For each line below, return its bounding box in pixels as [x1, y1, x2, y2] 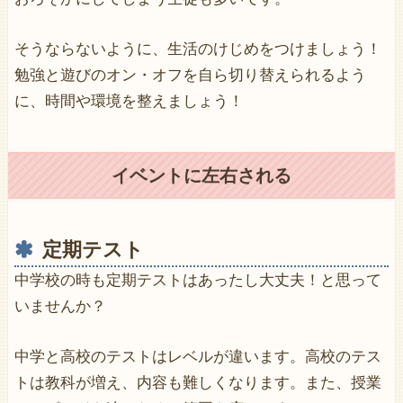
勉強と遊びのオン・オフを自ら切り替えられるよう [13, 66, 366, 84]
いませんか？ [13, 298, 106, 316]
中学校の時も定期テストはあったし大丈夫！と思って [13, 272, 381, 290]
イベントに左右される [111, 166, 291, 186]
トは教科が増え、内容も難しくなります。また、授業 [13, 374, 381, 392]
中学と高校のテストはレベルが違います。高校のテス [13, 348, 381, 366]
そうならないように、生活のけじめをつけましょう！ [13, 40, 381, 58]
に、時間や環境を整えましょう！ [13, 92, 244, 110]
